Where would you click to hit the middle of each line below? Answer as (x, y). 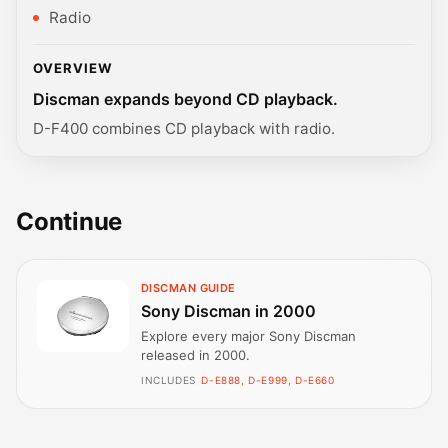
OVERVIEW (73, 67)
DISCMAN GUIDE (188, 288)
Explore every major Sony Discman (248, 335)
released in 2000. (195, 354)
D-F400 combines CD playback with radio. (184, 129)
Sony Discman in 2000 (228, 310)
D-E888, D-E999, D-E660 (268, 379)
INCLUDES (168, 379)
